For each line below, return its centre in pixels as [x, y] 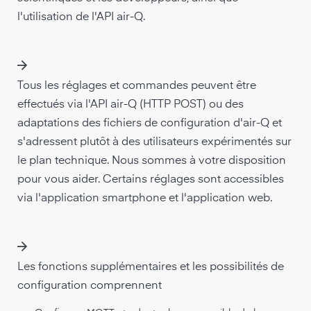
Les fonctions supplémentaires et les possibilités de [151, 267]
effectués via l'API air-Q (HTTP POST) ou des [131, 105]
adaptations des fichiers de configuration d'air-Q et [150, 124]
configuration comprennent [90, 286]
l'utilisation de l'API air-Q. [81, 17]
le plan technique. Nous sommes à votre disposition [152, 161]
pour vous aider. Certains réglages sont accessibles [151, 180]
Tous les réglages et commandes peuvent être [137, 86]
